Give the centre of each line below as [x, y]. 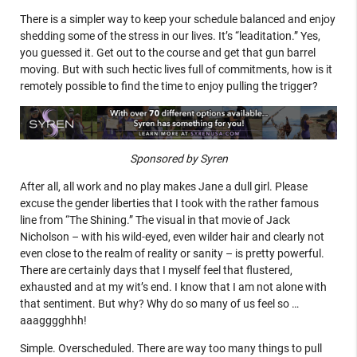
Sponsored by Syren [178, 158]
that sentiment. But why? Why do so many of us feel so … [159, 303]
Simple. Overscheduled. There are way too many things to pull [171, 348]
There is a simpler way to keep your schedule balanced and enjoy [177, 20]
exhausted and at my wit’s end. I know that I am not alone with [173, 286]
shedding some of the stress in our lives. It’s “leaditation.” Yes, [170, 36]
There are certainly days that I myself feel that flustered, [156, 270]
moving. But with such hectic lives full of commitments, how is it [176, 70]
